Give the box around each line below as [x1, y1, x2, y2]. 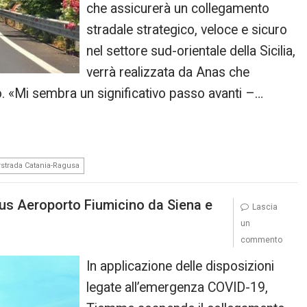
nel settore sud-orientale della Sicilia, [86, 42, 296, 59]
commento [240, 235, 282, 245]
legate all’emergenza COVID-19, [86, 280, 269, 295]
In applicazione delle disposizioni [86, 258, 275, 274]
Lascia [251, 202, 278, 212]
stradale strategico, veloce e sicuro [86, 21, 288, 38]
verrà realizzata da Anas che [86, 64, 250, 80]
